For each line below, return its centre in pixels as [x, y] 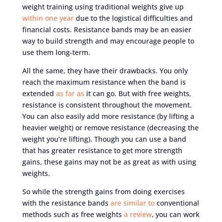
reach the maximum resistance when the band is [104, 82]
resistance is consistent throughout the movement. [107, 105]
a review [138, 214]
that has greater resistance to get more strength [102, 150]
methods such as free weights [73, 214]
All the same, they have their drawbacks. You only [105, 70]
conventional [177, 203]
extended [39, 93]
